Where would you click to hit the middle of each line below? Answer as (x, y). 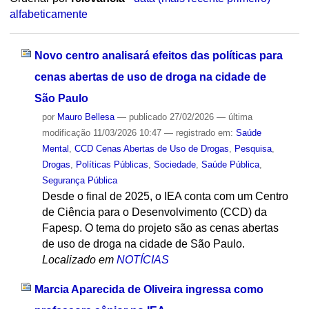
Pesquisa (253, 148)
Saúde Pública (230, 164)
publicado (148, 117)
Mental (55, 148)
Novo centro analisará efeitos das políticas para (158, 55)
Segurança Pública (79, 180)
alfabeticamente (48, 14)
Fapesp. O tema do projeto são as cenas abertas (160, 228)
